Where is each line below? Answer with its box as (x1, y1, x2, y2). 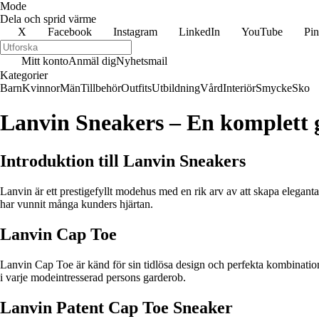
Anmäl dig (68, 55, 116, 67)
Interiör (223, 82, 256, 94)
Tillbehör (80, 82, 121, 94)
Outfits (121, 82, 152, 94)
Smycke (256, 82, 292, 94)
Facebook (48, 26, 92, 38)
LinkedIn (179, 26, 220, 38)
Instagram (113, 26, 157, 38)
